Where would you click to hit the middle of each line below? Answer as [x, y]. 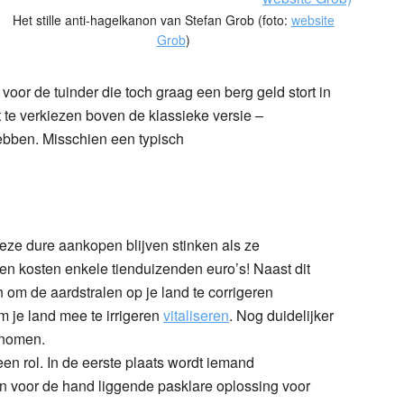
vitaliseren [196, 315]
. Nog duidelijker [281, 315]
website [312, 19]
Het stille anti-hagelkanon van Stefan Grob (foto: [151, 19]
